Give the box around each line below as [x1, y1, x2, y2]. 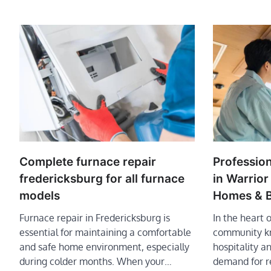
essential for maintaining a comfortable [19, 226, 191, 239]
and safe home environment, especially [19, 241, 189, 253]
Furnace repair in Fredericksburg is [19, 212, 170, 224]
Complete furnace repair [19, 155, 156, 169]
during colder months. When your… [19, 255, 172, 268]
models [19, 189, 60, 203]
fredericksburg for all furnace [19, 172, 184, 186]
